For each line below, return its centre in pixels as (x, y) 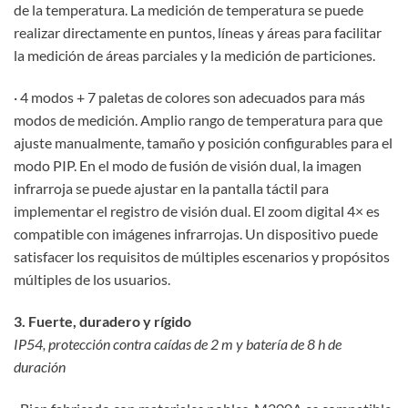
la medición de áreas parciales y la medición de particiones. (194, 56)
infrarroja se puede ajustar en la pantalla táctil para (171, 188)
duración (40, 366)
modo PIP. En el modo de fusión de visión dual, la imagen (188, 165)
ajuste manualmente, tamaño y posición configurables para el (203, 142)
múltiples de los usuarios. (92, 279)
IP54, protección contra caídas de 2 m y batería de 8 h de (178, 343)
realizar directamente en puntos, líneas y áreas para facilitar (198, 33)
